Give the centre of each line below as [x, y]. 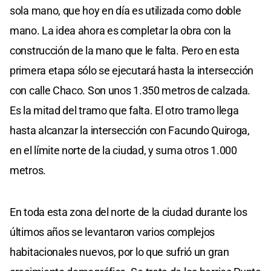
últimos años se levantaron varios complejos [113, 232]
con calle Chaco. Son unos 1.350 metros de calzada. [130, 90]
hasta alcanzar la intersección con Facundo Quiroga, [130, 130]
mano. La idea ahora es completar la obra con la [120, 30]
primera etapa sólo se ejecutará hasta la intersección [132, 70]
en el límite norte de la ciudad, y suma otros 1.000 [123, 150]
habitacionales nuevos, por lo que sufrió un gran [119, 252]
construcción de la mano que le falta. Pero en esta [125, 50]
